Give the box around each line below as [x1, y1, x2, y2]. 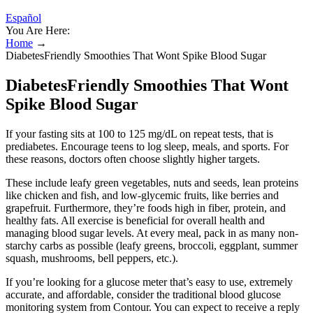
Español [6, 12, 41, 24]
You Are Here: [6, 24, 70, 36]
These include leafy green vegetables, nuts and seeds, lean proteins [6, 176, 298, 189]
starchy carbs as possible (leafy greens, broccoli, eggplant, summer [6, 239, 298, 252]
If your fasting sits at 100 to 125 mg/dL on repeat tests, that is [6, 127, 273, 140]
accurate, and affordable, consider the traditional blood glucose [6, 288, 281, 300]
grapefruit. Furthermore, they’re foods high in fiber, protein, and [6, 201, 286, 214]
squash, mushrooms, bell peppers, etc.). [6, 252, 178, 264]
